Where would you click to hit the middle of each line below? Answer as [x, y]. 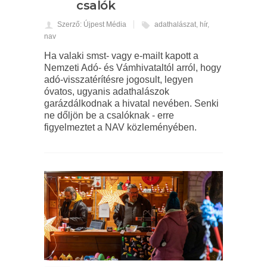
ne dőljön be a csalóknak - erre [109, 116]
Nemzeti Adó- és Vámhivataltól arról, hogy [133, 68]
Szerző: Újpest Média [92, 25]
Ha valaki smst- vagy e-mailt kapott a [121, 56]
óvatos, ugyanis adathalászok [107, 92]
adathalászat [175, 25]
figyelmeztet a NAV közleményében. [120, 128]
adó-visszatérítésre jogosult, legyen [119, 80]
